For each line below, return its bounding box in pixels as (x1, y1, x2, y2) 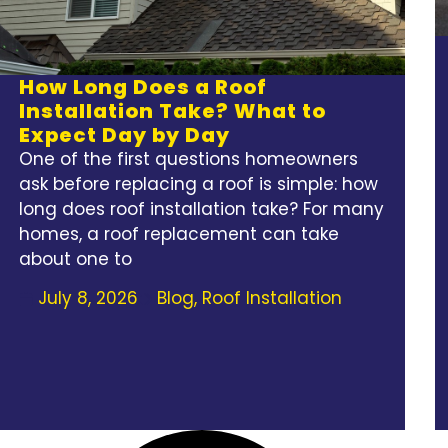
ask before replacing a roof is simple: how (18, 172, 378, 197)
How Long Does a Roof (18, 73, 267, 102)
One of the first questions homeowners (18, 147, 358, 172)
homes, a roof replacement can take (18, 222, 339, 247)
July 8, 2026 (37, 286, 138, 311)
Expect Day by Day (18, 121, 230, 150)
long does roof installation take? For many (18, 197, 384, 222)
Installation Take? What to (18, 97, 326, 126)
